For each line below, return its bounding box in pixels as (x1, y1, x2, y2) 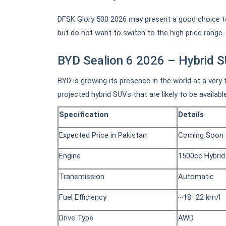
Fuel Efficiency (59, 192, 106, 202)
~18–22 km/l (178, 192, 220, 202)
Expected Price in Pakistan (59, 130, 147, 140)
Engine (59, 151, 81, 160)
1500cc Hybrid (178, 151, 225, 160)
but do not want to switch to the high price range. (58, 28, 224, 37)
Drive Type (59, 213, 93, 222)
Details (178, 109, 204, 119)
